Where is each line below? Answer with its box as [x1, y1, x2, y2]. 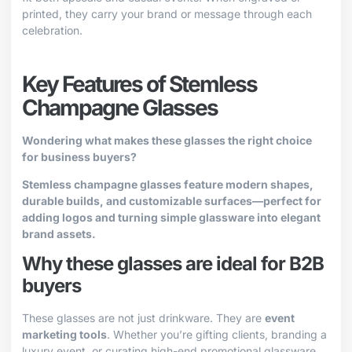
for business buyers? [22, 149, 137, 163]
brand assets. [22, 226, 96, 240]
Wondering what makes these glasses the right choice [22, 133, 312, 147]
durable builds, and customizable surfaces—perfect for [22, 193, 321, 207]
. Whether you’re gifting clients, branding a [107, 328, 327, 342]
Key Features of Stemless [22, 70, 257, 97]
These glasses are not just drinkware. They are [22, 311, 265, 325]
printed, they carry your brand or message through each [22, 7, 312, 21]
